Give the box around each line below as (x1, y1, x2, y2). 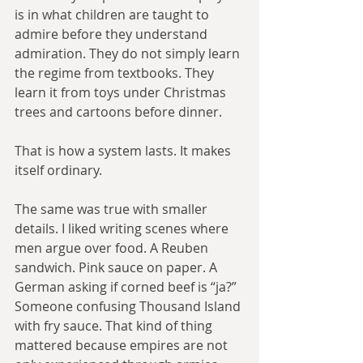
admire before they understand (15, 25, 211, 44)
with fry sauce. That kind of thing (15, 317, 216, 335)
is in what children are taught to (15, 6, 212, 24)
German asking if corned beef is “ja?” (15, 278, 240, 297)
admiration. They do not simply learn (15, 45, 243, 63)
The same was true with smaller (15, 200, 211, 219)
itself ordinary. (15, 161, 102, 180)
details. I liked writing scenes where (15, 220, 232, 238)
